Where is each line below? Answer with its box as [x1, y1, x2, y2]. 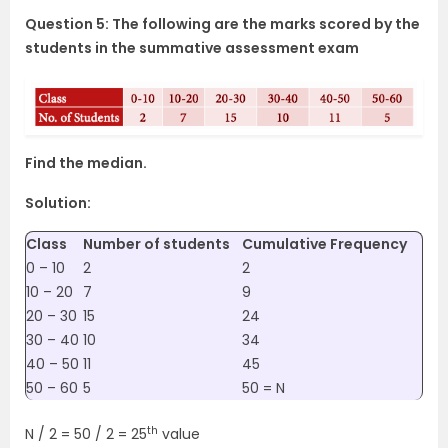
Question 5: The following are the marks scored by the [25, 14, 420, 35]
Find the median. [25, 153, 147, 174]
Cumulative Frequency [242, 234, 407, 255]
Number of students [83, 234, 230, 255]
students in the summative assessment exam [25, 38, 359, 59]
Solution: [25, 193, 91, 214]
